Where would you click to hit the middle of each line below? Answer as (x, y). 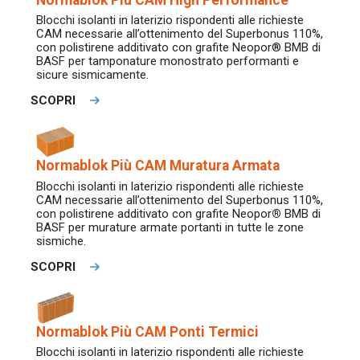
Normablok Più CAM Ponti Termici (147, 331)
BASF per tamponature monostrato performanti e (168, 61)
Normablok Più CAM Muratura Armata (158, 166)
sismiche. (61, 241)
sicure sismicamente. (92, 75)
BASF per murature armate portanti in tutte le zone (170, 227)
